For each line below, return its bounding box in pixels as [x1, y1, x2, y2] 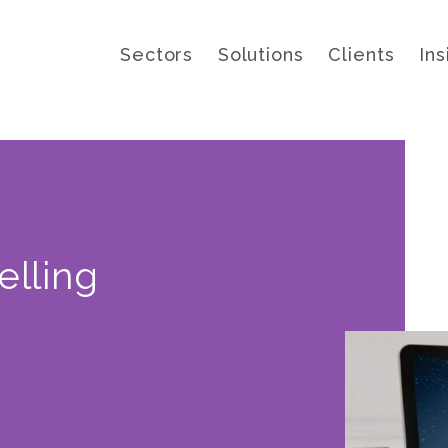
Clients [328, 44, 395, 65]
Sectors [120, 44, 194, 65]
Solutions [217, 44, 304, 65]
